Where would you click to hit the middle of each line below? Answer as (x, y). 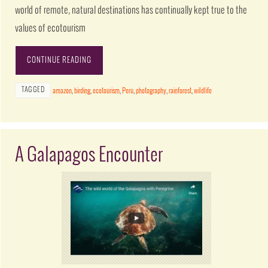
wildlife (203, 91)
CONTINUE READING (60, 60)
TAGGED (33, 90)
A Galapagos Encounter (89, 156)
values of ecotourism (51, 28)
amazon (63, 91)
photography (151, 91)
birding (83, 91)
